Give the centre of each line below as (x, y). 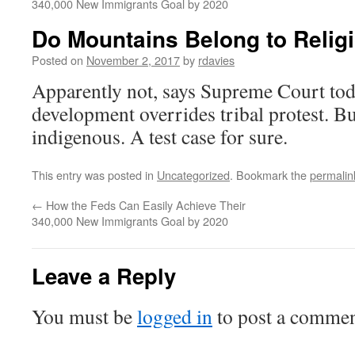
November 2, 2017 (133, 60)
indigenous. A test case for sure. (160, 136)
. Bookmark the (270, 175)
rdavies (216, 60)
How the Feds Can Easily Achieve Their (144, 205)
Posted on (57, 60)
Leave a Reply (104, 275)
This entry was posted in (94, 175)
